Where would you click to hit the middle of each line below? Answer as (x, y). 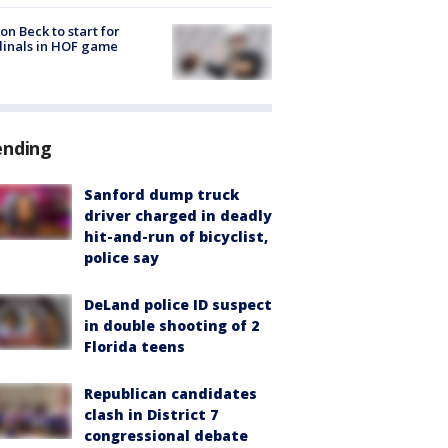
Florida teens (134, 347)
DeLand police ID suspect (178, 305)
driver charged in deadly (178, 216)
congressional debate (166, 436)
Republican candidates (170, 394)
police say (121, 258)
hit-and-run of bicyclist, (176, 237)
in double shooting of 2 (171, 326)
